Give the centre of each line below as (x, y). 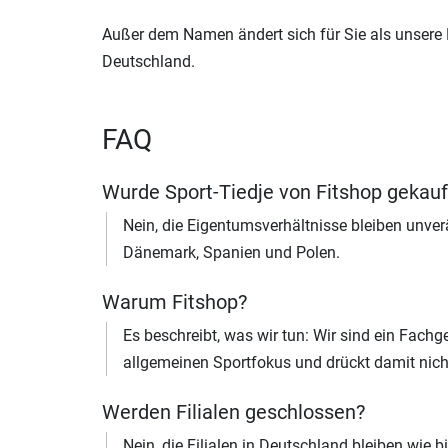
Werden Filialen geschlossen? (233, 411)
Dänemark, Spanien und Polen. (231, 252)
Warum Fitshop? (174, 301)
